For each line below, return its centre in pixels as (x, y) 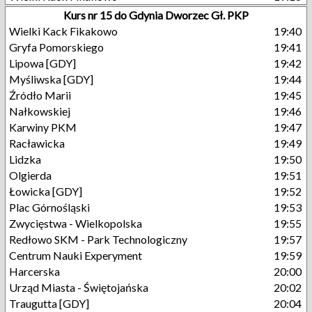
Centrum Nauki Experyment (76, 255)
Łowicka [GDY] (46, 191)
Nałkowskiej (40, 111)
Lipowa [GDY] (42, 63)
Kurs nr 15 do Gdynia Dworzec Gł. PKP (156, 15)
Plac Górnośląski (49, 207)
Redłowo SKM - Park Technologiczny (98, 239)
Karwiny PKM (43, 127)
